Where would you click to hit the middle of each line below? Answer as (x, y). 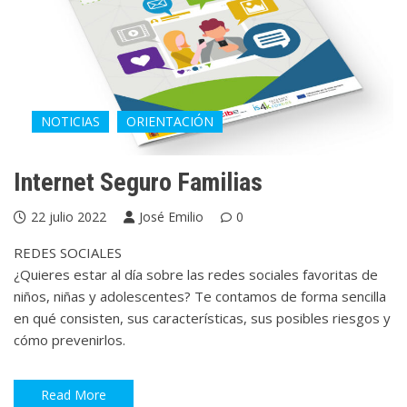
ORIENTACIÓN (170, 121)
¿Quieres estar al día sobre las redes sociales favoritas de (196, 274)
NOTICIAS (70, 121)
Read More (74, 395)
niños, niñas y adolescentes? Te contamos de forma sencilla (200, 296)
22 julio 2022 (69, 216)
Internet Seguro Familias (138, 182)
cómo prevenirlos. (69, 339)
